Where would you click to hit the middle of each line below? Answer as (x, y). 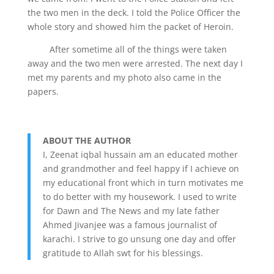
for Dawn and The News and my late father (131, 210)
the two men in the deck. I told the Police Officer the (134, 12)
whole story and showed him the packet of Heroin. (130, 26)
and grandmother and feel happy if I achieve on (141, 168)
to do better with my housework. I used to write (139, 196)
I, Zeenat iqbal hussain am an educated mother (140, 154)
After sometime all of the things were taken (127, 49)
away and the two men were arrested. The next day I (135, 63)
